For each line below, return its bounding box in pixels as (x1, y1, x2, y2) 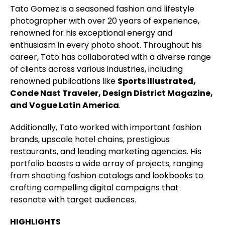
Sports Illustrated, (118, 75, 196, 87)
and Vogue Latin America (10, 99, 119, 111)
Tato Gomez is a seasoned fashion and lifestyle (10, 3, 194, 15)
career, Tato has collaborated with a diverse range (10, 51, 211, 63)
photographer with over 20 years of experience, (10, 15, 199, 27)
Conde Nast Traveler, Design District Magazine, (10, 87, 213, 99)
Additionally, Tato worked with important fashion (10, 121, 201, 133)
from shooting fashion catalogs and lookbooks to (10, 169, 203, 181)
